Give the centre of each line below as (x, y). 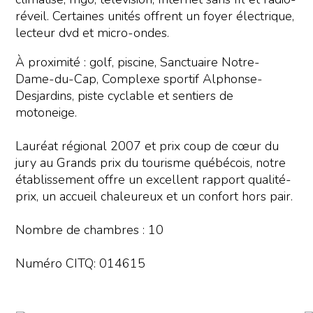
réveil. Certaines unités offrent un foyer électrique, (155, 16)
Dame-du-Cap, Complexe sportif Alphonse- (139, 79)
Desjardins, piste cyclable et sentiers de (125, 96)
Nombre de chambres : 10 (92, 230)
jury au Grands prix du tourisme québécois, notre (151, 163)
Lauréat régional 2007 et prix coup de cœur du (147, 146)
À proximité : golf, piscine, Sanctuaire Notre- (138, 63)
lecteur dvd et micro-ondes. (93, 33)
